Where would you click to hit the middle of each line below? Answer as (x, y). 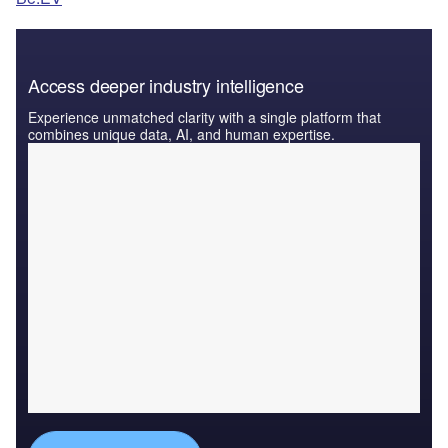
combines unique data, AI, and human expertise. (181, 134)
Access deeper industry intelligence (166, 85)
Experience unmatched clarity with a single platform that (204, 117)
